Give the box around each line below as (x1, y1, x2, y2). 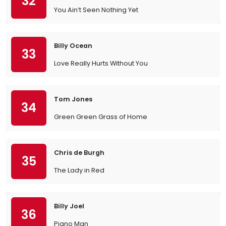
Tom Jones (54, 95, 92, 103)
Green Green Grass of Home (54, 112, 147, 121)
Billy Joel (54, 202, 84, 210)
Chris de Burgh (54, 148, 104, 157)
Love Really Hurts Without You (54, 59, 148, 68)
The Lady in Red (54, 166, 104, 175)
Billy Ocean (54, 41, 92, 50)
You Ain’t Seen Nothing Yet (54, 6, 138, 14)
